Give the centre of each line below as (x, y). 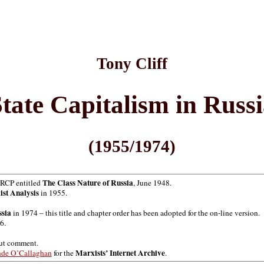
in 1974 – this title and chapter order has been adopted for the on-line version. (135, 213)
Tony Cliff (132, 64)
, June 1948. (152, 183)
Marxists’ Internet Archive (120, 253)
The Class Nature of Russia (88, 183)
